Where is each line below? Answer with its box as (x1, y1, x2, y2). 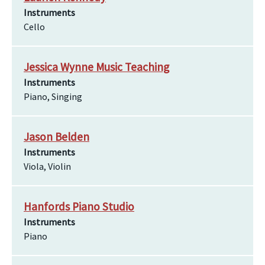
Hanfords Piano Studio (24, 199, 134, 214)
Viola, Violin (24, 160, 71, 172)
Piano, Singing (24, 91, 82, 102)
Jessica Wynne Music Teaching (24, 60, 169, 74)
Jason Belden (24, 130, 89, 144)
